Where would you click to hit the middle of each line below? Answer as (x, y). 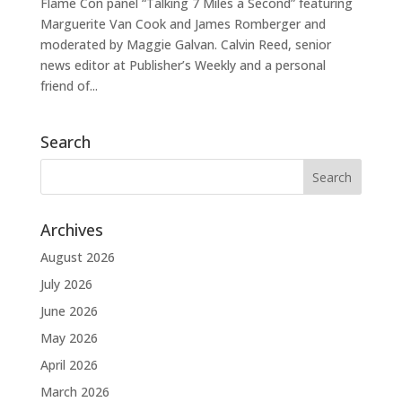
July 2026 (66, 284)
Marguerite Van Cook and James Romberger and (183, 24)
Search (65, 142)
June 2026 (69, 311)
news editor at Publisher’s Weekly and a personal (183, 66)
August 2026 (77, 258)
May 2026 (69, 338)
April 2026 (69, 365)
